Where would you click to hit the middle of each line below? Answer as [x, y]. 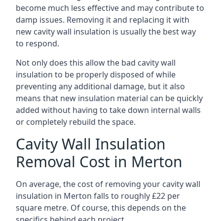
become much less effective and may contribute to [110, 8]
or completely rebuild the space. [76, 122]
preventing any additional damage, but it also [100, 86]
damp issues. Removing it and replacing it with [103, 20]
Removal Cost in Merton [99, 162]
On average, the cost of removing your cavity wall [108, 184]
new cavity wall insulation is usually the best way [106, 32]
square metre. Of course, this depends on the [101, 208]
